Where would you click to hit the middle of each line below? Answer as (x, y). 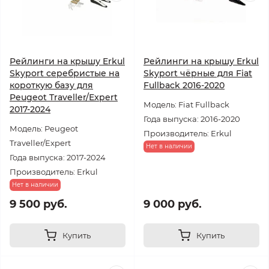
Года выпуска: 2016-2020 (192, 119)
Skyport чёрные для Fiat (198, 73)
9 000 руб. (173, 204)
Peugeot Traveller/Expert (64, 97)
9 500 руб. (38, 204)
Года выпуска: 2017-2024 (58, 157)
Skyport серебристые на (65, 73)
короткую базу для (51, 85)
